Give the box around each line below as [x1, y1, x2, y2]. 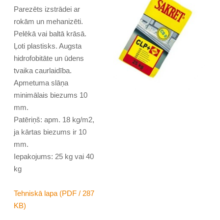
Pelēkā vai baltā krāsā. [14, 29, 87, 38]
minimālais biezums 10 [14, 91, 88, 100]
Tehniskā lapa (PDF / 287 [14, 189, 95, 198]
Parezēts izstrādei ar [14, 5, 81, 14]
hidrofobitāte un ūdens [14, 54, 84, 63]
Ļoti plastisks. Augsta [14, 42, 82, 51]
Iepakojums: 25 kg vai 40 [14, 152, 94, 161]
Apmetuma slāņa [14, 79, 69, 87]
